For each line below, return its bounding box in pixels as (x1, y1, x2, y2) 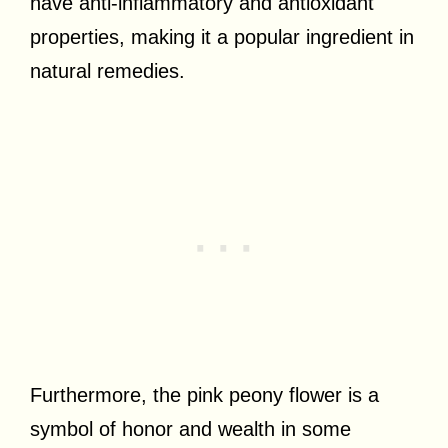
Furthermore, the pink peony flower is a (30, 383, 379, 406)
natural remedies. (30, 59, 185, 82)
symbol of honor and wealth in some (30, 417, 351, 440)
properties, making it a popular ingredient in (30, 25, 414, 48)
